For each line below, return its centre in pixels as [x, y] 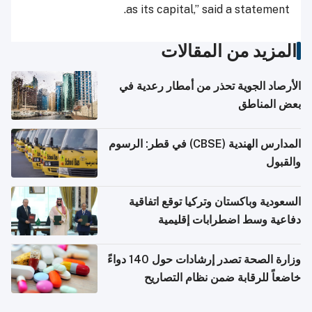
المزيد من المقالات [229, 50]
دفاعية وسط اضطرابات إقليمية [229, 219]
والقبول [283, 162]
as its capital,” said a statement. [208, 9]
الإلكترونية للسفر [262, 295]
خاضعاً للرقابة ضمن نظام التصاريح [223, 277]
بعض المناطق [270, 104]
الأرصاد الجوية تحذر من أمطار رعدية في [210, 86]
